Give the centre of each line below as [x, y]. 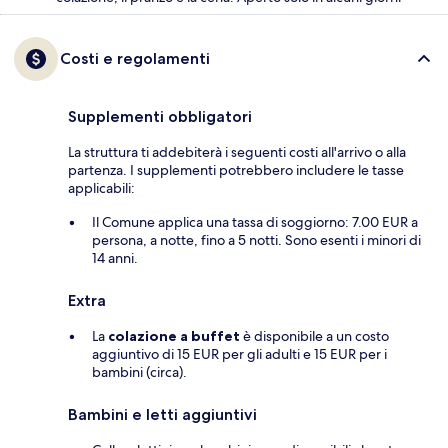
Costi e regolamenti [135, 59]
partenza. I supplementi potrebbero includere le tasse [236, 170]
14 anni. [115, 258]
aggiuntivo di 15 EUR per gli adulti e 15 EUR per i [239, 354]
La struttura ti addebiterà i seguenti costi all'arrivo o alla [237, 152]
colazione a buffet [174, 336]
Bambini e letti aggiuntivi [162, 415]
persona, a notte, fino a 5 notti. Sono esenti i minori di [256, 240]
